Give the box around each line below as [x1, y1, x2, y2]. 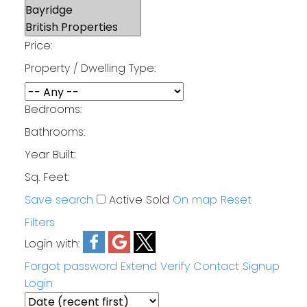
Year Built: [24, 146, 75, 162]
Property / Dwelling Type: [24, 60, 156, 76]
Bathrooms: [24, 123, 85, 140]
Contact [193, 258, 239, 274]
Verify [160, 258, 190, 274]
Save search [24, 191, 93, 208]
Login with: [24, 235, 79, 251]
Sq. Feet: [24, 169, 69, 185]
